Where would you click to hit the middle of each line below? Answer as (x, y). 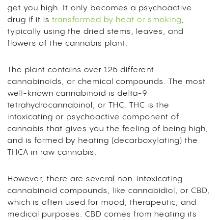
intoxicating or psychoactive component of (93, 117)
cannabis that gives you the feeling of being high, (108, 129)
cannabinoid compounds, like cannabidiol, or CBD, (109, 191)
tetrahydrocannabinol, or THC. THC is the (88, 106)
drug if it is (30, 20)
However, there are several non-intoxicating (95, 179)
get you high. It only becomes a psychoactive (100, 8)
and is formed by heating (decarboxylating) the (103, 141)
